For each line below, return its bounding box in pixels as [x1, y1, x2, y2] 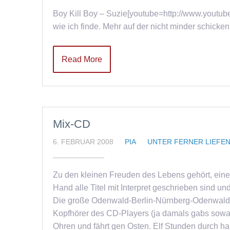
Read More [62, 55, 102, 64]
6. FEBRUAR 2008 [53, 138, 113, 146]
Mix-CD [53, 118, 90, 130]
